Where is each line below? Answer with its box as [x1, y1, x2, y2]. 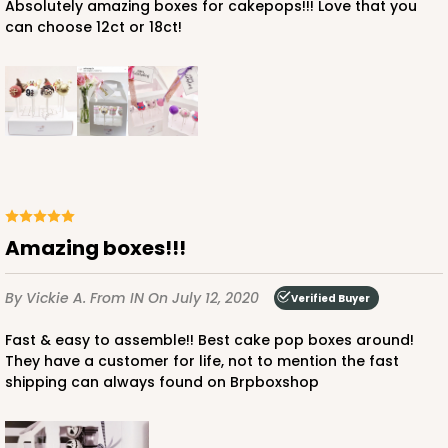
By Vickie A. [5, 287, 90, 308]
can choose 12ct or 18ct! [5, 17, 182, 38]
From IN [90, 287, 148, 308]
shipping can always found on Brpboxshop [5, 372, 319, 393]
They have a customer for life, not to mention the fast [5, 351, 399, 372]
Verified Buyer [291, 290, 370, 306]
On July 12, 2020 [148, 287, 259, 308]
